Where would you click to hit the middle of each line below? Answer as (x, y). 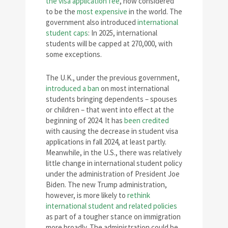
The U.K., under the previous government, (113, 78)
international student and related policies (111, 206)
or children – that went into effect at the (110, 110)
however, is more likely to (87, 195)
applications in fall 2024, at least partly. (106, 142)
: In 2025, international (123, 33)
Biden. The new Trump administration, (106, 185)
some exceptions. (74, 54)
